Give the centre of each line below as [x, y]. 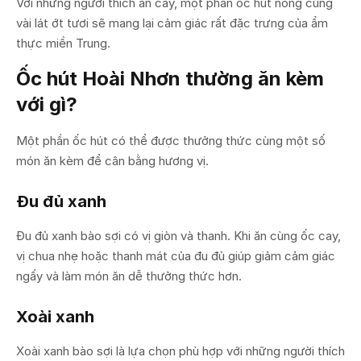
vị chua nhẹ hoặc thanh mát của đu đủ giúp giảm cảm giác [176, 255]
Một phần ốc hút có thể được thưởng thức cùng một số [171, 140]
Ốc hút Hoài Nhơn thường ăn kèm [170, 78]
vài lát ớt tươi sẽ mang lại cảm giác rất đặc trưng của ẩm [172, 23]
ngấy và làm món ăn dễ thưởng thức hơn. [129, 276]
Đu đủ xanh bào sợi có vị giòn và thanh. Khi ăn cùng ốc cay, [178, 235]
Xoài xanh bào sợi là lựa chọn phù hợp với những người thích [180, 351]
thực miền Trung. [63, 43]
